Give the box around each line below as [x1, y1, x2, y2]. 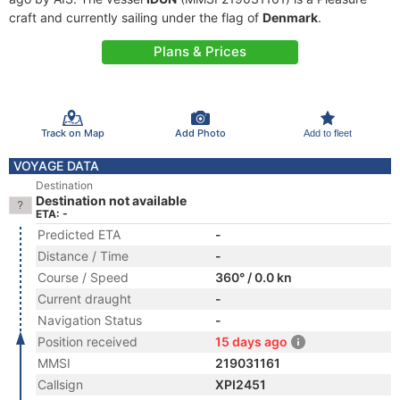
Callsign [37, 377, 83, 392]
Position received [37, 334, 137, 349]
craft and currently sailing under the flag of [9, 10, 262, 25]
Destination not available [36, 193, 187, 208]
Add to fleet [303, 127, 352, 138]
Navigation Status [37, 312, 142, 328]
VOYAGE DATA [13, 158, 99, 173]
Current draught [37, 291, 131, 306]
